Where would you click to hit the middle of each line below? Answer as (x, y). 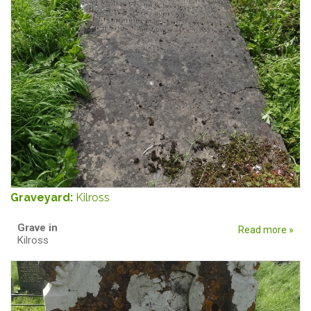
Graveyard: (43, 197)
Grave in (39, 227)
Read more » (266, 229)
